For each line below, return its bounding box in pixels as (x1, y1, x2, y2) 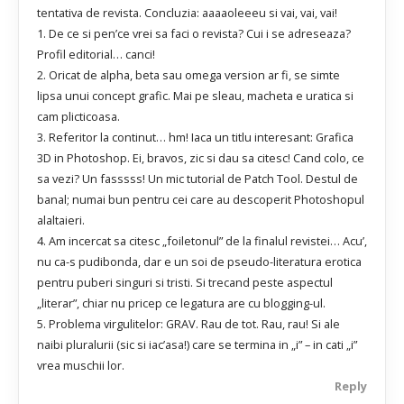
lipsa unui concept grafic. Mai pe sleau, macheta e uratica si (37, 87, 353, 104)
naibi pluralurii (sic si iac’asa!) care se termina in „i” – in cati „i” (37, 335, 357, 353)
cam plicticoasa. (37, 107, 120, 124)
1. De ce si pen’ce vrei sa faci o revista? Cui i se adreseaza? (37, 24, 351, 41)
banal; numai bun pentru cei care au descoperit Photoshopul (37, 190, 364, 207)
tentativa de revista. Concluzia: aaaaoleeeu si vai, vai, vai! (37, 4, 337, 21)
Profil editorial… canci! (37, 45, 155, 62)
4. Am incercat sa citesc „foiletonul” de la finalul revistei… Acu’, (37, 232, 367, 249)
